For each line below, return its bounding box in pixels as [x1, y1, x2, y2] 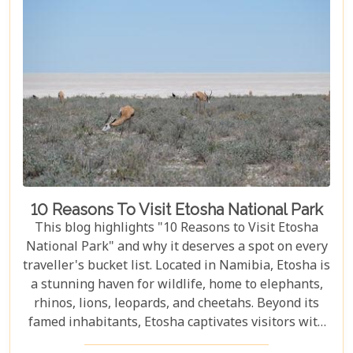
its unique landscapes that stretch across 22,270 [34, 333, 319, 351]
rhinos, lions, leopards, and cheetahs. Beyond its [34, 295, 319, 314]
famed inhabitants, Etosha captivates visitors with [28, 314, 325, 333]
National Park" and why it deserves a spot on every [25, 238, 328, 257]
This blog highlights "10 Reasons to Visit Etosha [35, 219, 318, 238]
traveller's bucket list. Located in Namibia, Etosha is [23, 257, 330, 276]
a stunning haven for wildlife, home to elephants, [30, 276, 323, 295]
